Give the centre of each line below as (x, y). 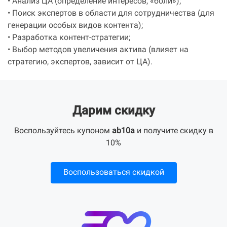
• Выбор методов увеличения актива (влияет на (98, 50)
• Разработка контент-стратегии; (69, 38)
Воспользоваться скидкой (113, 173)
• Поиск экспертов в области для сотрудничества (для (111, 14)
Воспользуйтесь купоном (63, 131)
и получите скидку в (174, 131)
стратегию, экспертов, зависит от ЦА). (80, 62)
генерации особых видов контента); (75, 26)
